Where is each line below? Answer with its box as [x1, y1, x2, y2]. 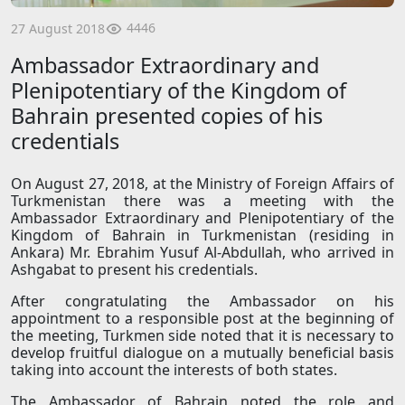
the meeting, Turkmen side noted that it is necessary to [11, 325, 394, 346]
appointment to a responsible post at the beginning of [11, 308, 394, 329]
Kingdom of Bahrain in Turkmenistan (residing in [11, 225, 394, 246]
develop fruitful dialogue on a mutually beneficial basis [11, 343, 394, 363]
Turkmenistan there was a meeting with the [11, 191, 394, 212]
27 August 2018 [11, 19, 105, 37]
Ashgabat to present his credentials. [11, 259, 258, 280]
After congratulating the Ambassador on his [11, 291, 394, 312]
